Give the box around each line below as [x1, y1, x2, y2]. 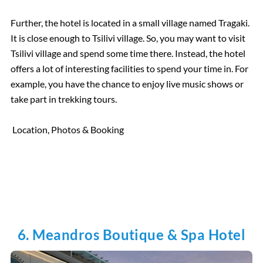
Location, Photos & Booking [12, 124, 124, 136]
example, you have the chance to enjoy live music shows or [10, 78, 244, 90]
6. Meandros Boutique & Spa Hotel [17, 226, 246, 244]
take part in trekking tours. [10, 93, 117, 105]
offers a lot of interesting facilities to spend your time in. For [10, 63, 248, 75]
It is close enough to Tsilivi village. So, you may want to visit [10, 32, 245, 44]
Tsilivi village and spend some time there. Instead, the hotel [10, 48, 245, 59]
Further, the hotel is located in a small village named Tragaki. [10, 17, 249, 29]
